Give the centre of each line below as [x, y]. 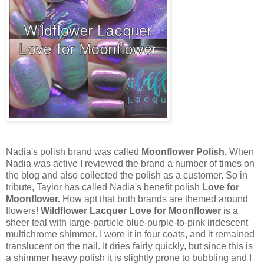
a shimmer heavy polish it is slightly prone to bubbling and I [129, 258]
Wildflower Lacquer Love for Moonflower [131, 210]
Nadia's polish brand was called [74, 151]
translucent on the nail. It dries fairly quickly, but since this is [129, 246]
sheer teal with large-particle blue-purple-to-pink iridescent [127, 222]
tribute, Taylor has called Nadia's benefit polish [104, 187]
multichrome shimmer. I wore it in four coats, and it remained [130, 234]
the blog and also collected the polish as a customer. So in [127, 175]
